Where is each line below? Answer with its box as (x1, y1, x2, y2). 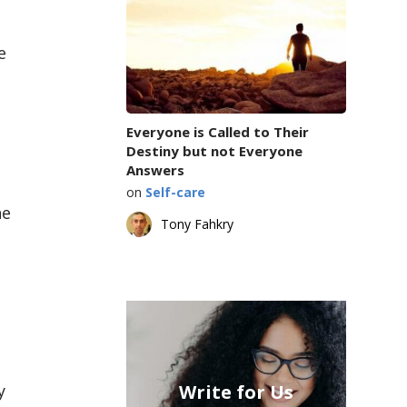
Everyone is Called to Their (125, 122, 309, 141)
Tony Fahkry (160, 214, 233, 233)
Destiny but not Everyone (125, 141, 303, 160)
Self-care (144, 183, 205, 201)
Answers (125, 160, 184, 179)
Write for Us (178, 379, 293, 404)
